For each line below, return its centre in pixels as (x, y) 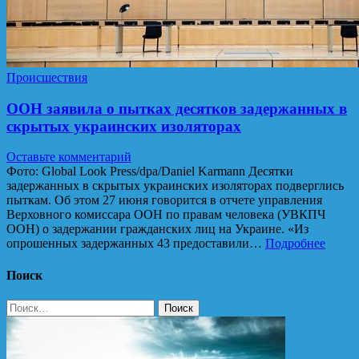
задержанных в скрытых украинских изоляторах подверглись (175, 186)
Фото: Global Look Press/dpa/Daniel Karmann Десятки (150, 171)
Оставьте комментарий (69, 157)
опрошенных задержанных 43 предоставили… (136, 244)
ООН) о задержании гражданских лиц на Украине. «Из (157, 229)
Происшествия (47, 77)
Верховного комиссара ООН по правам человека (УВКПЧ (166, 215)
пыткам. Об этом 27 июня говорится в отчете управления (164, 200)
